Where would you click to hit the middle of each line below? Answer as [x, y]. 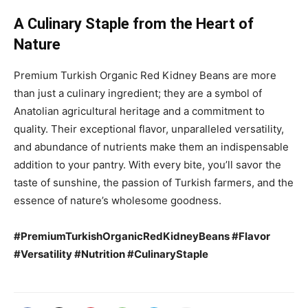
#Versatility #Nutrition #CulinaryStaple [111, 254]
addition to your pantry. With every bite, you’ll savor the [147, 164]
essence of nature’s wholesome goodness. [118, 200]
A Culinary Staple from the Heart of [134, 23]
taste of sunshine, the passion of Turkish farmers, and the [154, 182]
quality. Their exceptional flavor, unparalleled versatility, [149, 129]
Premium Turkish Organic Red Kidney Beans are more [145, 75]
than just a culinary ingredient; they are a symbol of [138, 93]
